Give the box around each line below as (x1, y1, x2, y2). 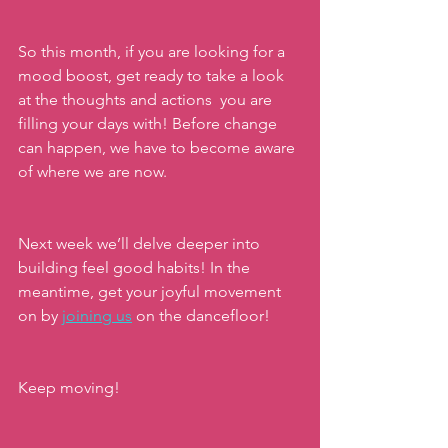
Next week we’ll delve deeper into (18, 233, 264, 253)
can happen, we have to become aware (18, 137, 299, 157)
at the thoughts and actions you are (18, 89, 276, 109)
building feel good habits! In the (18, 257, 254, 277)
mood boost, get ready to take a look (18, 65, 288, 85)
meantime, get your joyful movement (18, 281, 285, 301)
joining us (62, 305, 132, 325)
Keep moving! (18, 377, 120, 397)
